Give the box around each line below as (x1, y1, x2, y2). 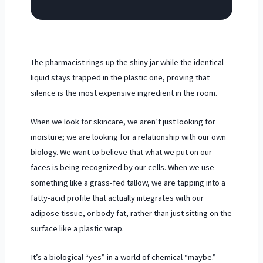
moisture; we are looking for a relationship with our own (30, 131, 226, 143)
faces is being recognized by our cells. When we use (30, 162, 214, 173)
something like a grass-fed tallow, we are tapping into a (30, 177, 225, 188)
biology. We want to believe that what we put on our (30, 147, 212, 158)
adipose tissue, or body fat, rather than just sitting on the (30, 208, 232, 219)
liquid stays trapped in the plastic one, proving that (30, 72, 210, 83)
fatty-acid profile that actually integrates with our (30, 193, 204, 204)
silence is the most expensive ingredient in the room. (30, 87, 217, 98)
